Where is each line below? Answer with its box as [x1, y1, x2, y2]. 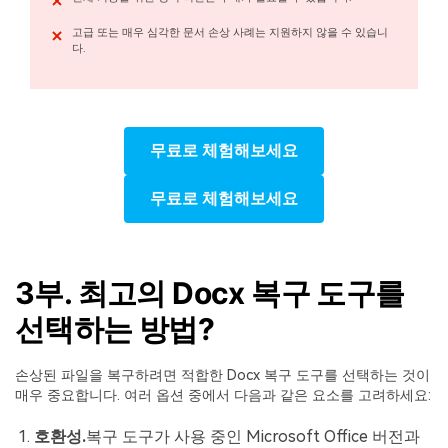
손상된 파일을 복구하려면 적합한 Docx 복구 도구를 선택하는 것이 [15, 366, 430, 384]
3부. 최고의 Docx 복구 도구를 [15, 274, 405, 311]
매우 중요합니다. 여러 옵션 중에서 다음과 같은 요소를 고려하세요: [15, 386, 431, 404]
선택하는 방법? [15, 310, 215, 347]
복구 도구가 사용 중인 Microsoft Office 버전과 [86, 426, 421, 446]
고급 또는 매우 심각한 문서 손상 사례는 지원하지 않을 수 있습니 [71, 25, 388, 39]
